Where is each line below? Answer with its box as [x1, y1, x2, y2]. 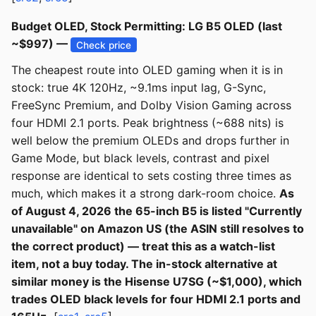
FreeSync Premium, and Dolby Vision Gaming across [11, 98, 291, 113]
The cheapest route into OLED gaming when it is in [11, 63, 283, 78]
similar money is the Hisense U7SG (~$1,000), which [11, 274, 302, 289]
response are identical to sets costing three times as [11, 169, 291, 183]
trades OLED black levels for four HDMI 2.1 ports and [11, 292, 300, 307]
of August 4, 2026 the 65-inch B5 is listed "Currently [11, 204, 302, 219]
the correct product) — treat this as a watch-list [11, 239, 275, 254]
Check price [76, 39, 132, 51]
